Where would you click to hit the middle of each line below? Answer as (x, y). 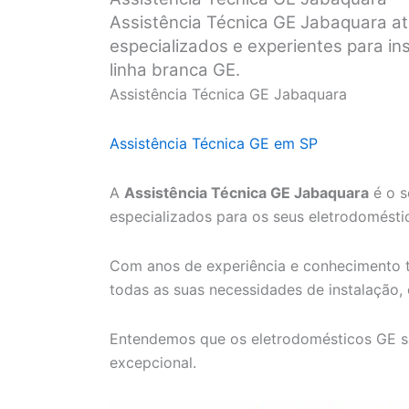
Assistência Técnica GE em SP (214, 144)
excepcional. (153, 363)
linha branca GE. (175, 70)
